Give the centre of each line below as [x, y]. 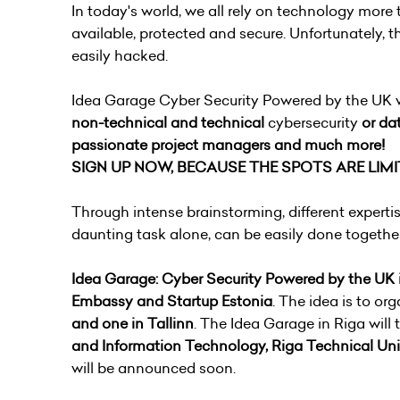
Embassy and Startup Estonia [172, 301]
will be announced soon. [154, 368]
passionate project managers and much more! [228, 145]
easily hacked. [120, 56]
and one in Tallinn [133, 324]
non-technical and [136, 123]
